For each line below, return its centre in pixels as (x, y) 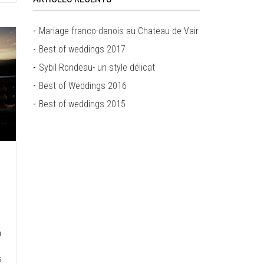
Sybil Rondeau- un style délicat (97, 67)
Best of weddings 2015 (82, 104)
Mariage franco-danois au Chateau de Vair (119, 31)
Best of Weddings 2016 (83, 86)
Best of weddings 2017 (82, 49)
